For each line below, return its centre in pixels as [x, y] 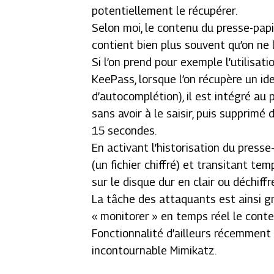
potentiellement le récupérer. [165, 11]
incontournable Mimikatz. [154, 250]
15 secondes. [124, 131]
